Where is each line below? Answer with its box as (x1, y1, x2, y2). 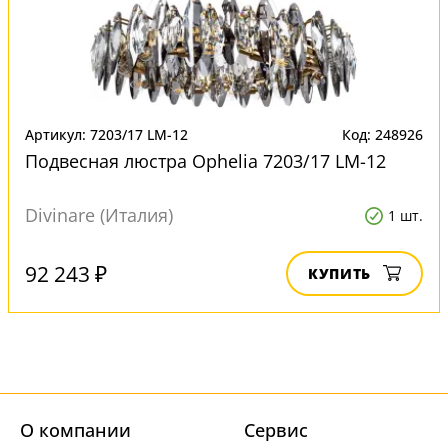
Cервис (244, 418, 308, 442)
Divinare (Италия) (25, 203, 173, 227)
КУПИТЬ (308, 264, 371, 283)
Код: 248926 (342, 125, 423, 144)
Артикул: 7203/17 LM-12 (25, 125, 188, 144)
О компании (20, 418, 131, 442)
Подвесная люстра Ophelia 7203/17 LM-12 (25, 149, 386, 173)
